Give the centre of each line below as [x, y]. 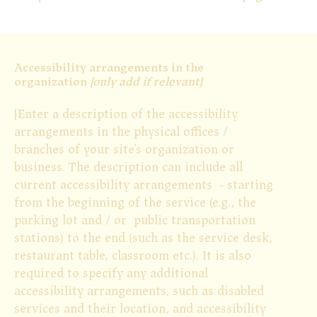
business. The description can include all [128, 168]
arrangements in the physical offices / [121, 132]
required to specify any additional [111, 274]
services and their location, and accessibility [140, 309]
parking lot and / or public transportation [135, 221]
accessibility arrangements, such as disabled [139, 292]
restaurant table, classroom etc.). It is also [133, 256]
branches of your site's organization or [124, 150]
